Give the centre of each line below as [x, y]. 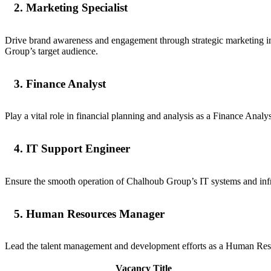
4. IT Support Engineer [72, 149]
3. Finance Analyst [60, 83]
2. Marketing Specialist [71, 8]
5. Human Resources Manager [89, 214]
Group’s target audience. [51, 51]
